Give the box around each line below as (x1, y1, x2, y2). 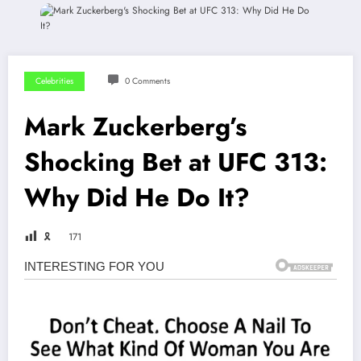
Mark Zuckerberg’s (24, 108, 247, 146)
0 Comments (124, 75, 170, 88)
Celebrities (35, 75, 73, 88)
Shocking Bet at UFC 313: (24, 143, 327, 181)
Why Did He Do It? (24, 179, 250, 217)
